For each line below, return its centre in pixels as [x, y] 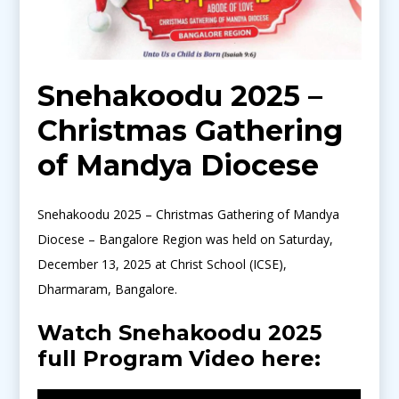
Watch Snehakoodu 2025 [180, 332]
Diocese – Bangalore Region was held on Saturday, [186, 239]
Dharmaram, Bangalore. [108, 289]
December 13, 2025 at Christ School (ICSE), [163, 264]
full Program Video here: [179, 358]
